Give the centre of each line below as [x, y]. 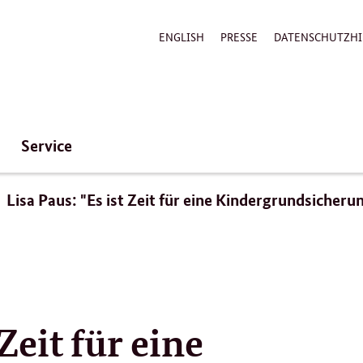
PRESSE [239, 36]
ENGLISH [181, 36]
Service [47, 145]
